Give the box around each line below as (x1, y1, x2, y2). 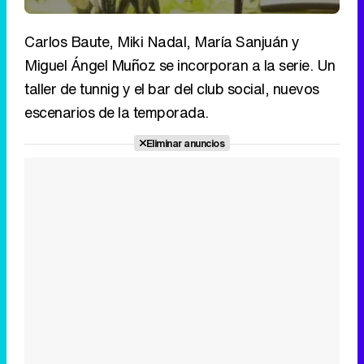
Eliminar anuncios (145, 136, 225, 151)
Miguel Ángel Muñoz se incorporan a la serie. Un (24, 54, 336, 76)
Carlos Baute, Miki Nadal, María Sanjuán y (24, 31, 300, 53)
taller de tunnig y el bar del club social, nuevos (24, 78, 319, 100)
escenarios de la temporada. (24, 102, 209, 123)
